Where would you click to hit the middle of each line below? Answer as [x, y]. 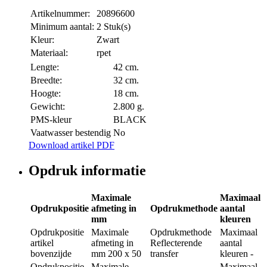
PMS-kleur [51, 120]
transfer [164, 254]
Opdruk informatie [87, 171]
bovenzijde [51, 254]
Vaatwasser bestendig [71, 133]
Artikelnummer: [60, 14]
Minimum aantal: [62, 27]
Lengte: [45, 67]
